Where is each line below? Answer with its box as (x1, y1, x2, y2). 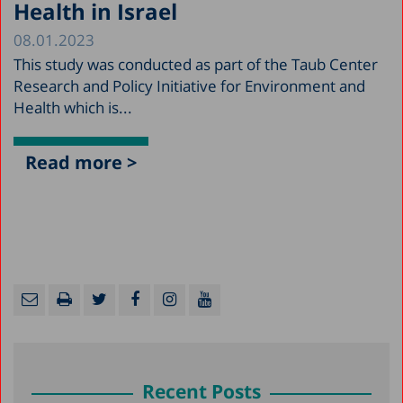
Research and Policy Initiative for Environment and (13, 75, 365, 96)
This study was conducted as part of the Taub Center (13, 53, 378, 75)
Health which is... (13, 96, 132, 118)
